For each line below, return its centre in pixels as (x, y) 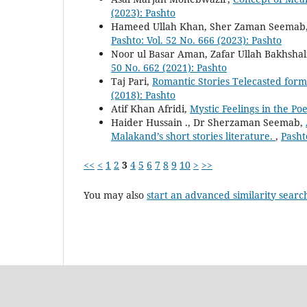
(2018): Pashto (143, 95)
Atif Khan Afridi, (150, 109)
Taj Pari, (132, 82)
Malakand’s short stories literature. (193, 136)
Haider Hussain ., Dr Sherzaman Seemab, (208, 123)
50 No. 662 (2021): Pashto (169, 68)
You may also (115, 195)
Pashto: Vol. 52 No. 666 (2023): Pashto (196, 40)
